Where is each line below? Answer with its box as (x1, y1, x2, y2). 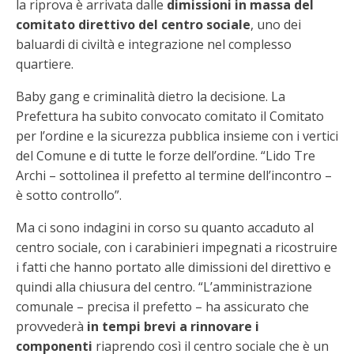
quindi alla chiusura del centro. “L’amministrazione (16, 278, 312, 296)
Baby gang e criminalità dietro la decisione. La (16, 88, 285, 105)
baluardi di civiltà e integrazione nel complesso (16, 36, 292, 53)
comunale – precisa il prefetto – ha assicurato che (16, 298, 309, 315)
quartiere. (16, 55, 73, 73)
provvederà (16, 318, 84, 335)
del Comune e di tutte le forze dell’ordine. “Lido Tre (16, 147, 315, 164)
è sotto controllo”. (16, 186, 122, 204)
